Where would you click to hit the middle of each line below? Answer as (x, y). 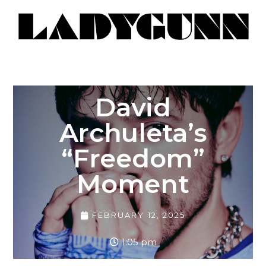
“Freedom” (133, 159)
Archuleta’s (133, 133)
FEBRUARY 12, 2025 (139, 215)
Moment (133, 184)
